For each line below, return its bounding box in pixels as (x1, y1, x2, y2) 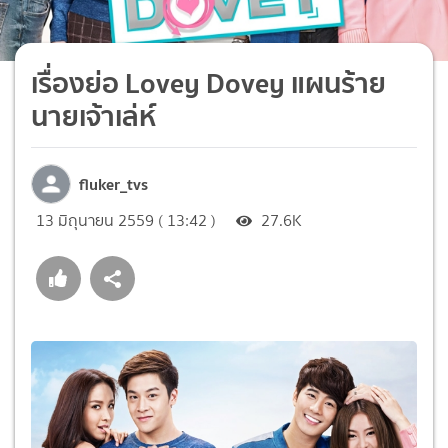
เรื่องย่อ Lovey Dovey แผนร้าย (31, 59, 386, 106)
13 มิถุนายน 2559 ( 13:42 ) (36, 208, 216, 232)
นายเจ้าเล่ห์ (31, 92, 156, 139)
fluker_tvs (79, 170, 148, 197)
